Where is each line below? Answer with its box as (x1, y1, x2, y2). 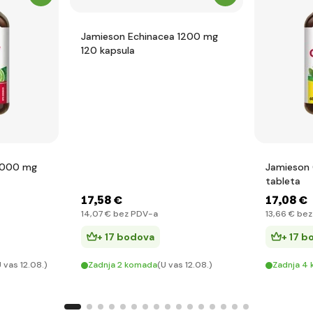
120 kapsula (81, 44, 135, 57)
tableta (265, 175, 300, 187)
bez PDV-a (111, 208, 158, 219)
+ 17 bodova (97, 231, 154, 243)
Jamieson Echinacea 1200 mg (81, 30, 218, 43)
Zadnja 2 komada (88, 259, 157, 270)
